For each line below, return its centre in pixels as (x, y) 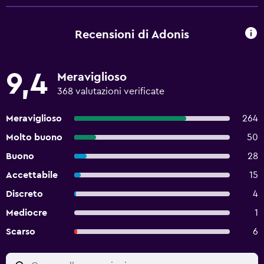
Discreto (24, 194)
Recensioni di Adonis (132, 34)
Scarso (21, 232)
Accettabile (32, 175)
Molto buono (34, 137)
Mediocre (27, 213)
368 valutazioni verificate (111, 91)
